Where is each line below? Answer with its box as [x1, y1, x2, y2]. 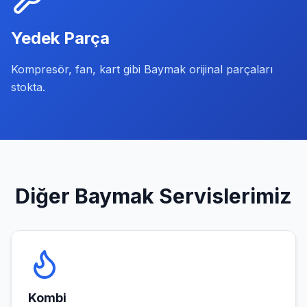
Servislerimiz [154, 184, 292, 208]
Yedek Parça [11, 28, 110, 48]
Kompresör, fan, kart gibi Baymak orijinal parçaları [11, 62, 273, 76]
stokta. [11, 80, 45, 94]
